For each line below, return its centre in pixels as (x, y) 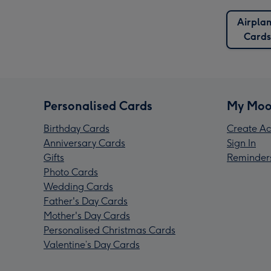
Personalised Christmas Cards (109, 230)
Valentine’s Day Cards (92, 245)
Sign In (241, 143)
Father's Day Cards (86, 201)
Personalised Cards (98, 106)
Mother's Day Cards (87, 216)
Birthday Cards (77, 129)
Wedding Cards (78, 187)
